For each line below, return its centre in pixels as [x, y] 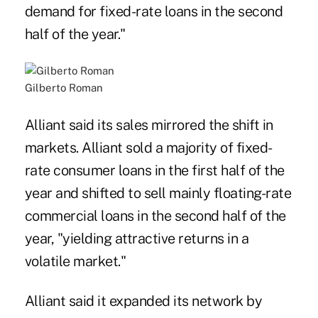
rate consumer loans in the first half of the [154, 171]
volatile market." [75, 262]
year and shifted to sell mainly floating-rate [158, 193]
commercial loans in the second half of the [155, 216]
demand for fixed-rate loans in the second [154, 12]
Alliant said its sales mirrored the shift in [149, 125]
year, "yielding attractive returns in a [137, 239]
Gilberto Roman [64, 88]
